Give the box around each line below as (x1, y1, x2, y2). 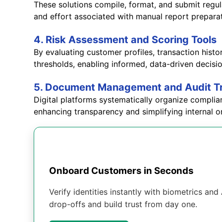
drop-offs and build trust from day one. (49, 199, 197, 209)
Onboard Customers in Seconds (49, 165, 194, 177)
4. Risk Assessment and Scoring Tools (34, 33, 219, 46)
